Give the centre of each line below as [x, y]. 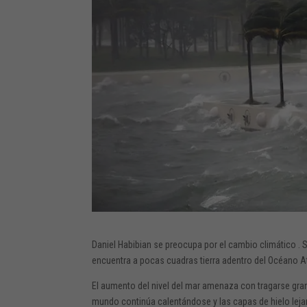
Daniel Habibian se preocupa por [156, 244]
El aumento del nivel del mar [146, 285]
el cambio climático [258, 244]
